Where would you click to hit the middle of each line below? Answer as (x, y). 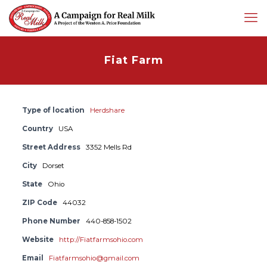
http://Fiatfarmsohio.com (101, 240)
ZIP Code (39, 203)
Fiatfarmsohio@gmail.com (94, 258)
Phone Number (51, 221)
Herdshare (107, 110)
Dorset (53, 166)
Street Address (51, 147)
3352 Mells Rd (108, 147)
